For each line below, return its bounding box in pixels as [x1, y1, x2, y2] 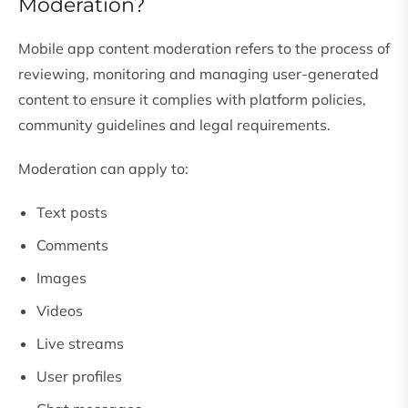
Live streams [36, 334, 124, 353]
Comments [36, 236, 108, 255]
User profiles [36, 367, 122, 386]
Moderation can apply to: [18, 159, 189, 178]
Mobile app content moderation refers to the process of [18, 39, 390, 58]
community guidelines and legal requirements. [18, 116, 331, 135]
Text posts [36, 203, 107, 222]
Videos [36, 301, 83, 321]
